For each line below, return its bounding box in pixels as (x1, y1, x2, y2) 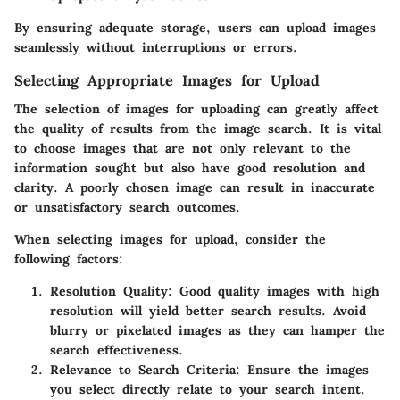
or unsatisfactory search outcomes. (14, 199, 240, 215)
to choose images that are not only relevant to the (14, 140, 351, 156)
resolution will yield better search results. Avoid (50, 303, 366, 319)
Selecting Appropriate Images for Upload (14, 71, 320, 89)
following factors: (14, 251, 123, 267)
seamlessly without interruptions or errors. (14, 38, 297, 55)
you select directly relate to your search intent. (50, 381, 365, 397)
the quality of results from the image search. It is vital (14, 121, 381, 137)
